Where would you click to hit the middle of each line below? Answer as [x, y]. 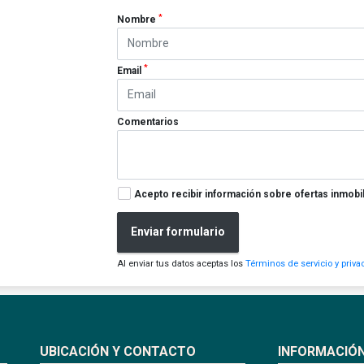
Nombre [138, 19]
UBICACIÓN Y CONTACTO [117, 351]
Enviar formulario [178, 232]
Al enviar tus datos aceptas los [182, 263]
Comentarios [148, 121]
